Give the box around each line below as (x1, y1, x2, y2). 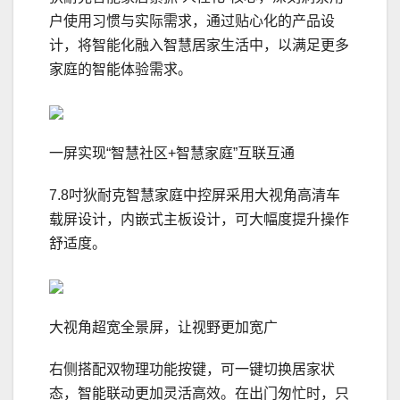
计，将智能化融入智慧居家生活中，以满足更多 (49, 37, 349, 54)
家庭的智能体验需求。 (49, 62, 192, 78)
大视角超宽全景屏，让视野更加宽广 (49, 320, 278, 336)
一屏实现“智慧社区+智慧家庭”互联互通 (49, 146, 295, 162)
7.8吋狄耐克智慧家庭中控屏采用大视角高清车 (49, 187, 340, 204)
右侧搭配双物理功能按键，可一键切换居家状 (49, 362, 335, 378)
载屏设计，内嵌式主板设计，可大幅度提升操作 (49, 212, 349, 228)
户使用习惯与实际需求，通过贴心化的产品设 (49, 13, 335, 29)
